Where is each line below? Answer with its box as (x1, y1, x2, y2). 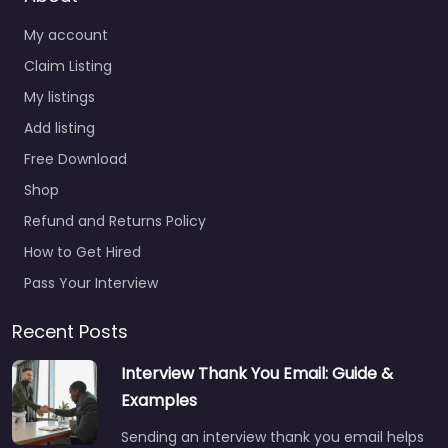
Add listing (24, 117, 95, 138)
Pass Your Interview (24, 272, 158, 293)
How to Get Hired (24, 241, 141, 262)
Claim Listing (24, 55, 112, 76)
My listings (24, 86, 95, 107)
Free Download (24, 148, 127, 169)
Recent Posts (12, 318, 128, 344)
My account (24, 24, 108, 45)
